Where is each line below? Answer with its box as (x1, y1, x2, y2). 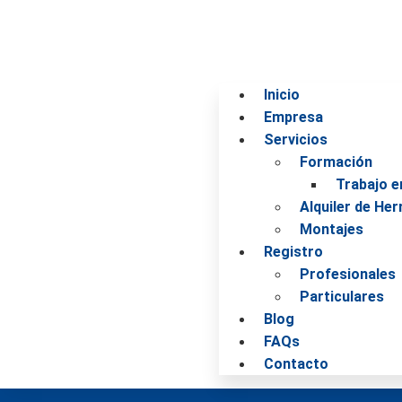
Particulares (300, 288, 385, 306)
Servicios (264, 131, 328, 149)
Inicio (264, 86, 301, 104)
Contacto (264, 355, 329, 373)
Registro (264, 243, 324, 261)
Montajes (300, 221, 364, 239)
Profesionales (300, 266, 397, 284)
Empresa (264, 109, 324, 127)
